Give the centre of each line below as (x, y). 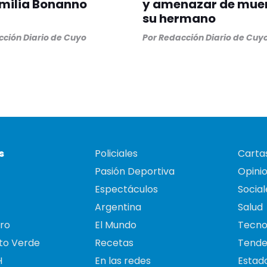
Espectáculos (126, 190)
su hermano (179, 19)
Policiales (116, 154)
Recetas (114, 243)
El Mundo (116, 225)
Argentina (118, 207)
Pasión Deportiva (135, 172)
